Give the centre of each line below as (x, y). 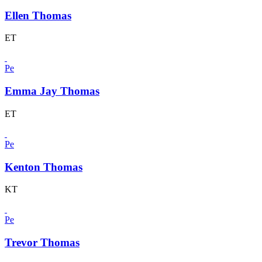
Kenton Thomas (44, 167)
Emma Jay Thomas (52, 91)
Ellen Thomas (38, 15)
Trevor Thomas (42, 242)
